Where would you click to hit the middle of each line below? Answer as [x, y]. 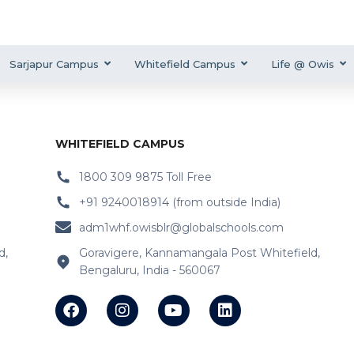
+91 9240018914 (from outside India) [179, 203]
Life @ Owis [303, 64]
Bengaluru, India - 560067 [149, 271]
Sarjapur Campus [54, 64]
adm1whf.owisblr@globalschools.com [181, 228]
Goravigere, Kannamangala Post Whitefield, [199, 253]
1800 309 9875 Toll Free [145, 177]
